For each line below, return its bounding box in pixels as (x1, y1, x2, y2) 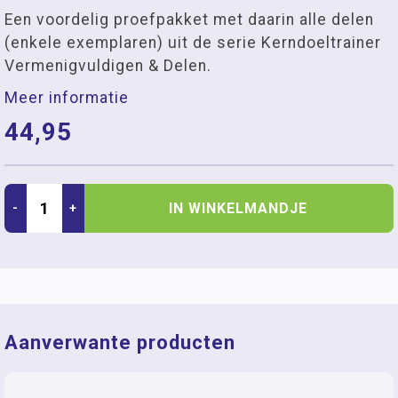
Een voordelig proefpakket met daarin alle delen (4, 11, 374, 28)
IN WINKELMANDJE (169, 199, 307, 217)
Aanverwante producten (4, 331, 235, 354)
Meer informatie (4, 89, 129, 107)
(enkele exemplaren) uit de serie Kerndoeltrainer (4, 34, 381, 52)
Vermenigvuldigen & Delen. (4, 57, 211, 75)
